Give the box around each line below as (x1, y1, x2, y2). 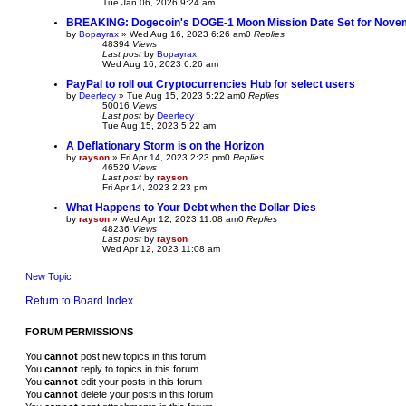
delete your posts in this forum (78, 388, 213, 400)
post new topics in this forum (78, 350, 206, 362)
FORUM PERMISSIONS (25, 325, 133, 337)
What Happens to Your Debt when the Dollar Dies (66, 200, 316, 214)
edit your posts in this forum (78, 375, 202, 387)
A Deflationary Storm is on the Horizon (66, 139, 264, 152)
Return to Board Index (25, 294, 133, 307)
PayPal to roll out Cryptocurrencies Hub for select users (66, 77, 355, 91)
